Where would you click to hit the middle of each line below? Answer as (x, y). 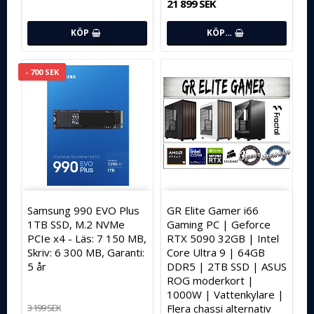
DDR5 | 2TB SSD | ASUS (227, 267)
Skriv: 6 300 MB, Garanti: (86, 253)
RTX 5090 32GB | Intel (223, 239)
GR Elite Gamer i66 (213, 211)
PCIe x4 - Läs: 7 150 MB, (87, 239)
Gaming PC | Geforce (219, 225)
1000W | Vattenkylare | (225, 295)
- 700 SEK (42, 72)
